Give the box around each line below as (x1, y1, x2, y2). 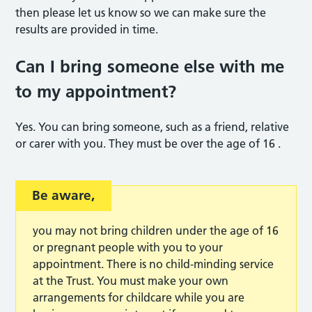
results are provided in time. (15, 22, 163, 36)
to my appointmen (15, 81, 162, 102)
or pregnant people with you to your (33, 240, 224, 254)
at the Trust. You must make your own (33, 273, 229, 288)
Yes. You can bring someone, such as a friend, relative (15, 119, 290, 134)
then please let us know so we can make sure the (15, 5, 267, 19)
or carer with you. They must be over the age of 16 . (15, 136, 281, 150)
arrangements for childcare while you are (33, 290, 245, 304)
